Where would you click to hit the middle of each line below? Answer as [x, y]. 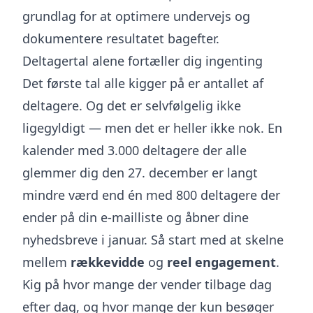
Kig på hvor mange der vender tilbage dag [147, 284]
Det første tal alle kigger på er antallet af [143, 83]
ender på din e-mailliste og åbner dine [136, 217]
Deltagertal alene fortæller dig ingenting [143, 61]
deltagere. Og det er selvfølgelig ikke [132, 105]
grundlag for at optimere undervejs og [136, 16]
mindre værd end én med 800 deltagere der [151, 195]
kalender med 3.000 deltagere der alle [134, 150]
